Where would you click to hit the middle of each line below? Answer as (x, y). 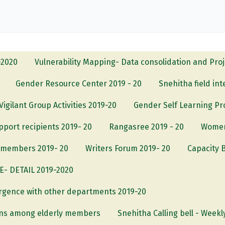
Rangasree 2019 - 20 (147, 127)
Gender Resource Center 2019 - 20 (79, 83)
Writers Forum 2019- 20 (128, 148)
